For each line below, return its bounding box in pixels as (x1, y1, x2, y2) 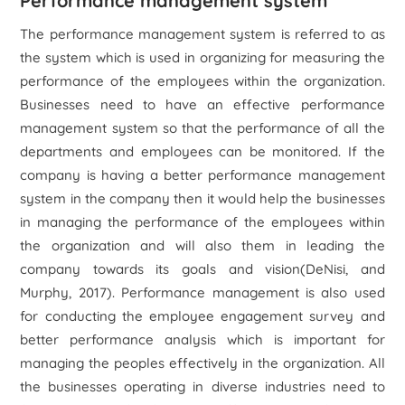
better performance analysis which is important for (20, 331, 385, 348)
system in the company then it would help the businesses (20, 190, 385, 207)
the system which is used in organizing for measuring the (20, 49, 385, 66)
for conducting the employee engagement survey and (20, 307, 385, 325)
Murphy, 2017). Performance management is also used (20, 284, 385, 301)
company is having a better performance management (20, 166, 385, 184)
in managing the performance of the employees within (20, 213, 385, 231)
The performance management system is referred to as (20, 25, 385, 42)
